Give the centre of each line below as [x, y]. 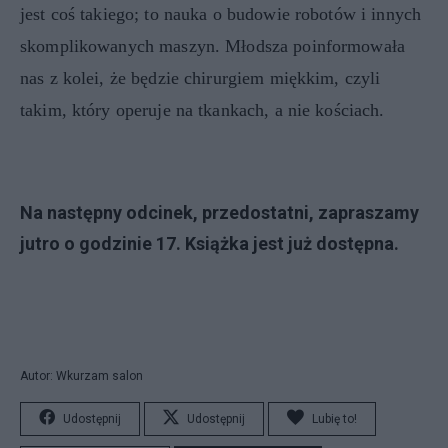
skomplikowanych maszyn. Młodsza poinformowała [212, 45]
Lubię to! [334, 418]
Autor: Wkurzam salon [81, 375]
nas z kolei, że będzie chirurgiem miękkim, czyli [200, 77]
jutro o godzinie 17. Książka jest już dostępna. [209, 243]
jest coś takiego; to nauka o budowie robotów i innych [221, 13]
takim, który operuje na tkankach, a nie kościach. [202, 109]
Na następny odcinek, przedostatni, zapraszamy [219, 212]
